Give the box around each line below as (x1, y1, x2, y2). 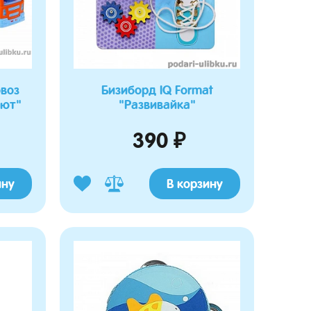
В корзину (167, 176, 223, 191)
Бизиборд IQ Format (101, 83, 212, 97)
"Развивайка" (118, 97, 196, 112)
